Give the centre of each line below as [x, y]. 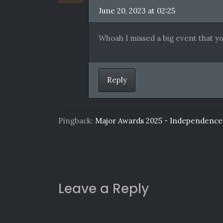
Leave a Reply [104, 188]
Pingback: [77, 120]
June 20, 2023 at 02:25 [137, 10]
